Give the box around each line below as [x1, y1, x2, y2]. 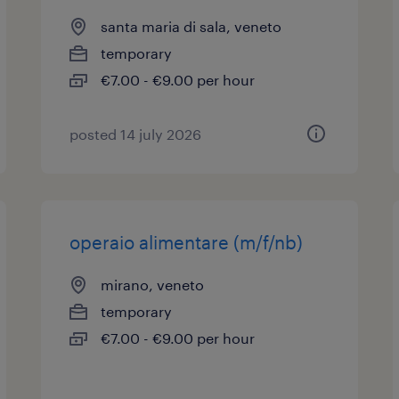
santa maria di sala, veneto [101, 18, 282, 35]
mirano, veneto [101, 276, 205, 293]
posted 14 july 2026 [69, 126, 202, 142]
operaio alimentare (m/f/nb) [69, 232, 304, 253]
